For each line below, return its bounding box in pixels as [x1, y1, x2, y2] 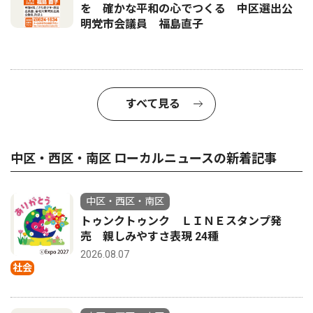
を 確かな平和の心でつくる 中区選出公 [80, 2, 293, 15]
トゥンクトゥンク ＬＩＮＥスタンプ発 [80, 214, 282, 228]
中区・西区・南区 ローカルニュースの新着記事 [10, 151, 277, 166]
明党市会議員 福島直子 [80, 17, 203, 31]
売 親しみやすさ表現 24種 [80, 230, 219, 243]
